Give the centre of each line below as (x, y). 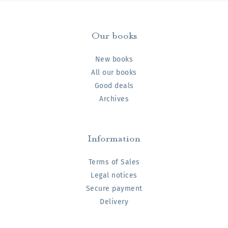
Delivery (114, 202)
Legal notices (114, 176)
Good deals (114, 86)
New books (114, 60)
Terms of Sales (114, 162)
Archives (114, 99)
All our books (114, 73)
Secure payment (114, 189)
